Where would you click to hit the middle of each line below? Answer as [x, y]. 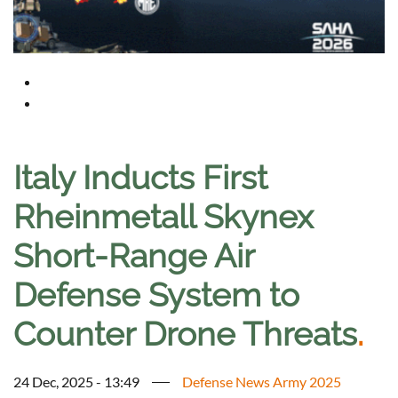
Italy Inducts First [140, 178]
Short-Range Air [134, 256]
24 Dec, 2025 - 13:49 [76, 382]
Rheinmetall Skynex [163, 217]
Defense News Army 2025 [262, 382]
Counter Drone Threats [185, 334]
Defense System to [156, 295]
